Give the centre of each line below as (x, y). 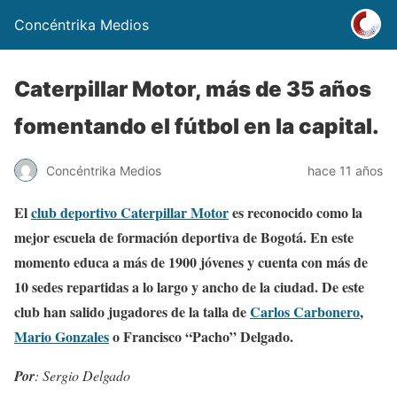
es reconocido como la (296, 212)
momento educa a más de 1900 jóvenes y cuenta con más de (191, 262)
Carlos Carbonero (305, 311)
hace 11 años (345, 170)
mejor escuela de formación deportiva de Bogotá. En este (184, 237)
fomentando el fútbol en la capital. (197, 126)
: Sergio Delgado (82, 375)
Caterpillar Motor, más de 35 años (193, 89)
